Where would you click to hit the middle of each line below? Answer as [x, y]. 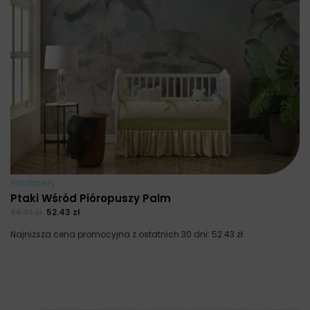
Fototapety [33, 183]
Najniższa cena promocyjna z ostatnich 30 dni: [111, 235]
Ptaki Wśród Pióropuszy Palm [91, 198]
